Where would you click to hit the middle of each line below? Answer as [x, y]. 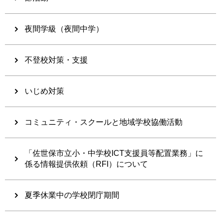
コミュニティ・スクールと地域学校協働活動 [104, 122]
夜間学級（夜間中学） [64, 29]
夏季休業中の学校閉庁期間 [72, 195]
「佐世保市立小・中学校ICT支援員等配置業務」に [114, 153]
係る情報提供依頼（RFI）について [86, 164]
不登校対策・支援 [56, 60]
